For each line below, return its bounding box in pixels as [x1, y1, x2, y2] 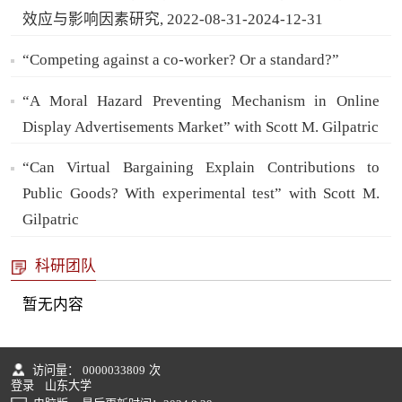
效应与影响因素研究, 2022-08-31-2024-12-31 [22, 10, 324, 28]
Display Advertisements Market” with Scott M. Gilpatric [22, 118, 380, 135]
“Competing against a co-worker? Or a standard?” [22, 51, 340, 69]
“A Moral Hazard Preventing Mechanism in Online [22, 92, 380, 109]
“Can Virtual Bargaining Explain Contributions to [22, 159, 380, 177]
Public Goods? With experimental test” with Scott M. [22, 185, 380, 203]
